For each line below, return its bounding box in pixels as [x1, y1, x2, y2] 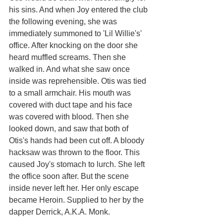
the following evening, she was [9, 17, 119, 26]
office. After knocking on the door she [9, 41, 140, 50]
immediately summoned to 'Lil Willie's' [9, 29, 144, 38]
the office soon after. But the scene [9, 171, 131, 180]
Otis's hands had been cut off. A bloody [9, 136, 146, 145]
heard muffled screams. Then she [9, 53, 128, 61]
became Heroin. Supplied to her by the [9, 195, 146, 204]
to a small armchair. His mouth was [9, 88, 133, 97]
